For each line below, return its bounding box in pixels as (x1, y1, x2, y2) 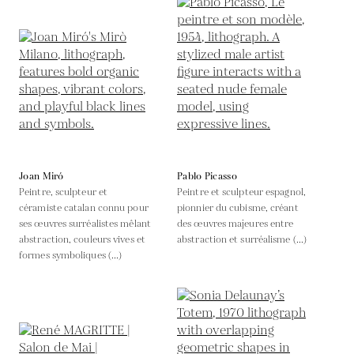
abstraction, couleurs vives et (19, 232, 146, 247)
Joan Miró (19, 169, 64, 183)
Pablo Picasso (177, 169, 237, 183)
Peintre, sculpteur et (19, 185, 108, 199)
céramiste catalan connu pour (19, 201, 149, 215)
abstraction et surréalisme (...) (177, 232, 307, 247)
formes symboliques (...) (19, 248, 122, 262)
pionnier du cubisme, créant (177, 201, 299, 215)
